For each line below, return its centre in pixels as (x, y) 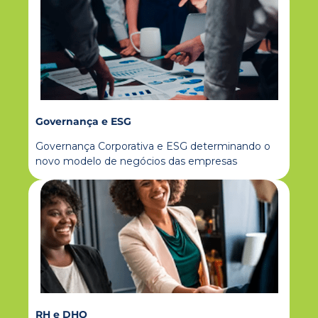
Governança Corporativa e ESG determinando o (153, 147)
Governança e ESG (83, 122)
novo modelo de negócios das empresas (136, 161)
